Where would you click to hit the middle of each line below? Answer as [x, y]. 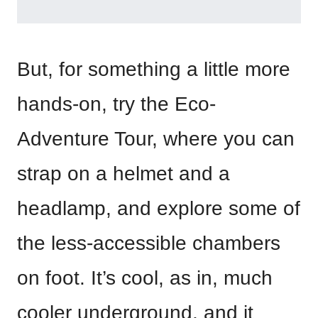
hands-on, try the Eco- [116, 104]
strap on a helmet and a [124, 174]
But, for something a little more [154, 70]
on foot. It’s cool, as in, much [145, 278]
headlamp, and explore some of [159, 209]
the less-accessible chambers [149, 243]
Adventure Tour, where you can [156, 139]
